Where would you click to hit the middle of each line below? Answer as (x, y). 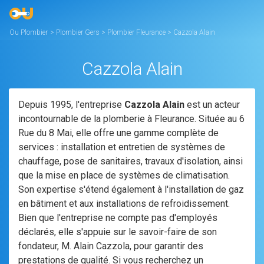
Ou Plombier (29, 32)
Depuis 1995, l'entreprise (71, 105)
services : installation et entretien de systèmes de (122, 147)
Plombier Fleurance (137, 32)
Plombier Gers (79, 32)
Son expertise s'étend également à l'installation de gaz (131, 189)
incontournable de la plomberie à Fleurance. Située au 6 (131, 119)
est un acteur (212, 105)
